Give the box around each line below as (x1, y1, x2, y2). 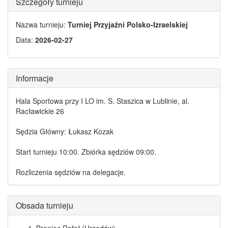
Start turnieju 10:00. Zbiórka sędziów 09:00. (16, 147, 156, 157)
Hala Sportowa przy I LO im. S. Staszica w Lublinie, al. (16, 96, 189, 106)
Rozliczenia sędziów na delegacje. (16, 167, 126, 177)
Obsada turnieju (16, 199, 73, 211)
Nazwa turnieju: (16, 19, 68, 30)
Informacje (16, 72, 53, 84)
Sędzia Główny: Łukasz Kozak (16, 126, 113, 136)
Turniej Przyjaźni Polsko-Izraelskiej (68, 19, 188, 30)
